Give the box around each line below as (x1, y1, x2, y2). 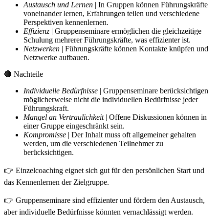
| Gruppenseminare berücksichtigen (98, 86, 208, 95)
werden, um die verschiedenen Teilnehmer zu (23, 139, 163, 148)
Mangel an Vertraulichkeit (23, 112, 104, 121)
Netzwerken (23, 44, 60, 53)
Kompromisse (23, 130, 66, 139)
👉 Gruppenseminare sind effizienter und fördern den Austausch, (4, 196, 205, 204)
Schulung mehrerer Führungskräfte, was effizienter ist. (23, 35, 191, 44)
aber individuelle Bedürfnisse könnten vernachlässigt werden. (4, 207, 193, 216)
